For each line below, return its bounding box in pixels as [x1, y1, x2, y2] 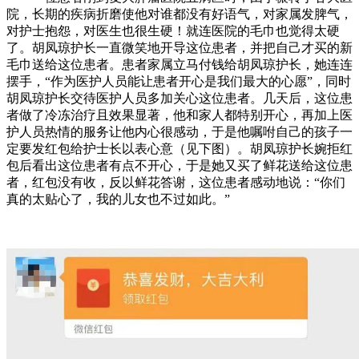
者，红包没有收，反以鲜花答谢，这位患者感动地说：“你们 [6, 175, 345, 189]
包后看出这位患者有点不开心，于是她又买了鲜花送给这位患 [6, 159, 353, 172]
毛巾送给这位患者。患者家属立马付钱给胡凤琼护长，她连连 [6, 58, 353, 71]
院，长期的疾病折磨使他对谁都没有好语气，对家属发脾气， [6, 7, 353, 21]
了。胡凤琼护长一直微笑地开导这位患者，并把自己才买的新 [6, 41, 353, 54]
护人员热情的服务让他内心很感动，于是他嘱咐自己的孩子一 [6, 125, 353, 139]
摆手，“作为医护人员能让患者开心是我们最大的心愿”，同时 [6, 75, 351, 88]
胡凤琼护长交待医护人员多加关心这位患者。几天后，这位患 [6, 91, 353, 105]
